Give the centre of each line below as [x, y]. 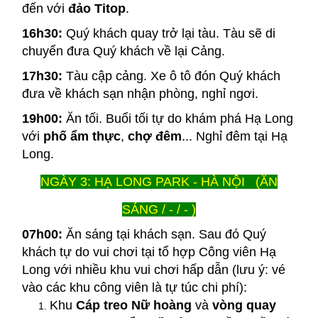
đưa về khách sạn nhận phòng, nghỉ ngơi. [140, 93]
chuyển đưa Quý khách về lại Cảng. [125, 51]
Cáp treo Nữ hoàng [134, 305]
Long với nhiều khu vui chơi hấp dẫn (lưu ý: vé [153, 269]
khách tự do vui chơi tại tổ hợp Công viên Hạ [149, 252]
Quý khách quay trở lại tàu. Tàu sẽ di [170, 33]
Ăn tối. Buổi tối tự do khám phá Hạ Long [179, 118]
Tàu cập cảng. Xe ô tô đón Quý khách [171, 76]
